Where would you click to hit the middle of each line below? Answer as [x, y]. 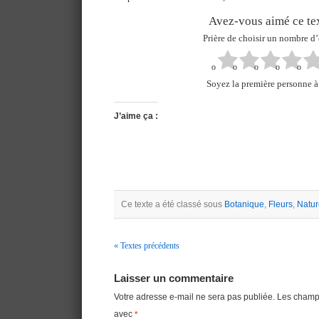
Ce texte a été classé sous [173, 204]
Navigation [143, 266]
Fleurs [281, 204]
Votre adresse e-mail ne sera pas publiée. [194, 297]
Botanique [244, 204]
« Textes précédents [147, 245]
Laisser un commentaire [174, 278]
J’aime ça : [136, 116]
